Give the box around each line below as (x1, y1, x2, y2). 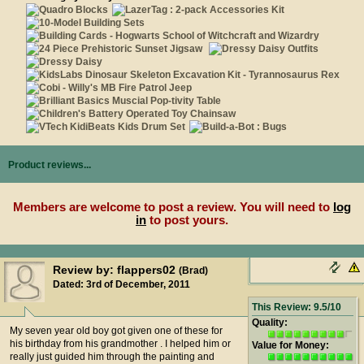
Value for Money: (252, 340, 329, 351)
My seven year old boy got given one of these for (10, 325, 223, 336)
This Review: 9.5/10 (252, 301, 341, 313)
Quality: (252, 317, 288, 328)
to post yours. (146, 213, 228, 227)
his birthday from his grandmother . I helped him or (10, 338, 231, 349)
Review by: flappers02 (53, 263, 179, 276)
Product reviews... (8, 159, 91, 171)
